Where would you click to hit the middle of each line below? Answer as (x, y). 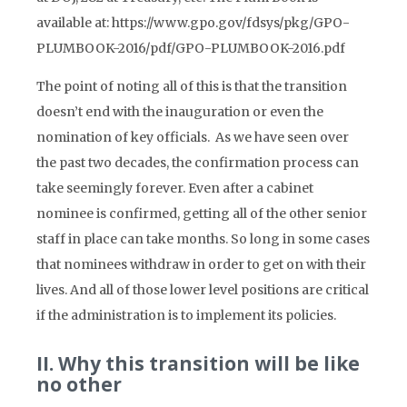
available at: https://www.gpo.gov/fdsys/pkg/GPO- (193, 23)
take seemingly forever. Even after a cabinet (175, 188)
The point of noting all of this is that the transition (192, 86)
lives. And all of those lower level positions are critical (203, 290)
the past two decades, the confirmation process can (198, 163)
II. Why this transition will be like (198, 363)
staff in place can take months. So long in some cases (203, 239)
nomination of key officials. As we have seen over (193, 137)
